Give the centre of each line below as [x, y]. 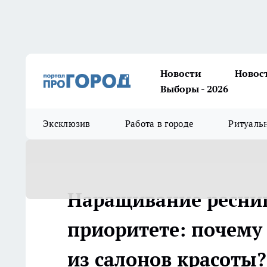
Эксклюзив [67, 124]
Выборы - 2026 [194, 89]
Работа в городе [159, 124]
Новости [181, 73]
